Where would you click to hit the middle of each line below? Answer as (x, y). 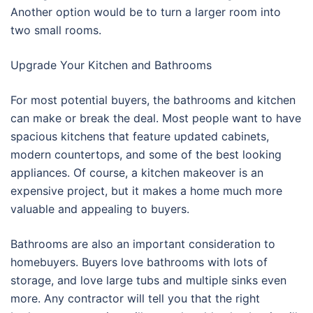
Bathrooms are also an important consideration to (143, 244)
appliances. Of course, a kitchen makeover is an (137, 173)
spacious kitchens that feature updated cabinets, (140, 137)
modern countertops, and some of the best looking (146, 155)
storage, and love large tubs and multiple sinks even (148, 281)
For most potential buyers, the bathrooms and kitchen (153, 100)
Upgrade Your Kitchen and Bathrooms (111, 65)
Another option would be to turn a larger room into (146, 12)
